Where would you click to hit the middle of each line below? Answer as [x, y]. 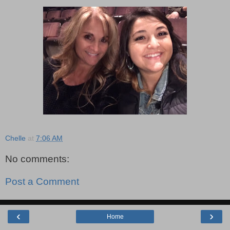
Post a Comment [42, 182]
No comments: [37, 159]
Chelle [15, 138]
